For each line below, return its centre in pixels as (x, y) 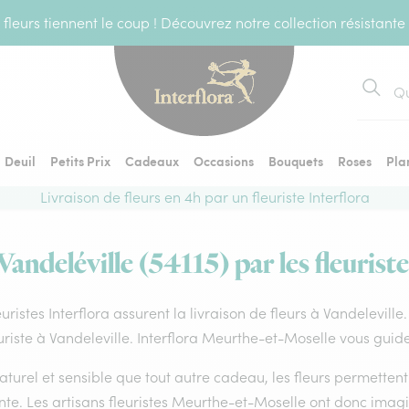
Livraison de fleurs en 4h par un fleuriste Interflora (204, 197)
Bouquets (296, 161)
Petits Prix (80, 161)
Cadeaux (152, 161)
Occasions (224, 161)
